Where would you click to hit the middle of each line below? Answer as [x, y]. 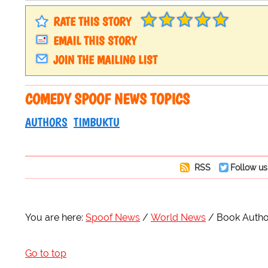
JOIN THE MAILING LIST [105, 60]
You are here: [54, 218]
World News [178, 218]
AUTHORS [46, 122]
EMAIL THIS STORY [95, 41]
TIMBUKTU [97, 122]
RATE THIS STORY [92, 22]
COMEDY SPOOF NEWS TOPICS [107, 99]
